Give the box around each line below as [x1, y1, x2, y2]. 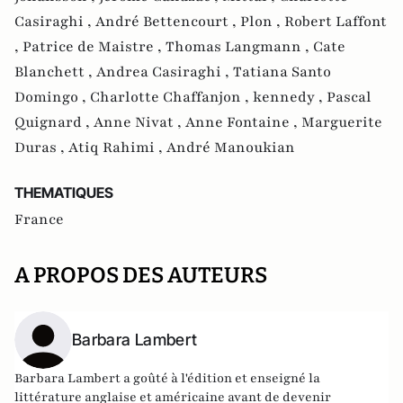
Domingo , [14, 86, 90, 107]
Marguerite [301, 112, 382, 132]
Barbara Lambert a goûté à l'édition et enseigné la [14, 369, 320, 387]
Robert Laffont [284, 11, 387, 31]
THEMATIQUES [14, 183, 113, 201]
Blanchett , [14, 61, 96, 82]
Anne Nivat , [94, 112, 185, 132]
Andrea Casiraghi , [96, 61, 233, 82]
